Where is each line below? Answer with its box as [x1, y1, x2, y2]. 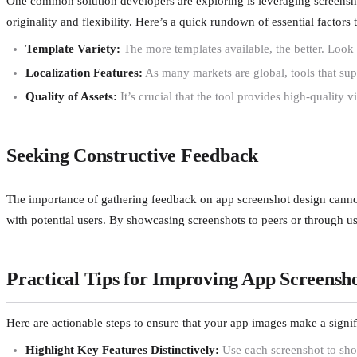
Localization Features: [25, 65, 143, 79]
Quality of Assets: [25, 89, 117, 103]
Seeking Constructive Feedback [6, 144, 259, 166]
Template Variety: [25, 41, 120, 55]
